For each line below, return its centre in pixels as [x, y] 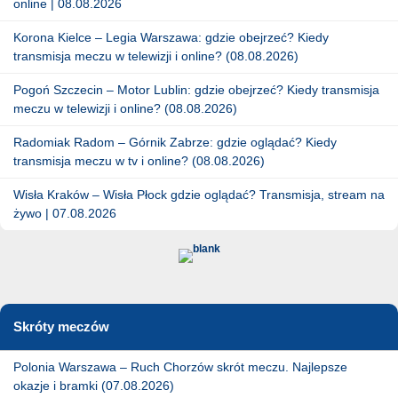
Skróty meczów [61, 326]
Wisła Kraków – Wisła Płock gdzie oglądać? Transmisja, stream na [199, 194]
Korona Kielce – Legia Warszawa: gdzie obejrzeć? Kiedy [171, 37]
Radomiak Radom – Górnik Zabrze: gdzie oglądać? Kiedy [175, 142]
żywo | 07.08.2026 [65, 213]
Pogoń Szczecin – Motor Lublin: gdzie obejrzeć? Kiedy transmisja [196, 89]
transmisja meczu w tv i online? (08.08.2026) [139, 160]
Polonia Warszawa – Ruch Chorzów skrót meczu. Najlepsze [180, 366]
